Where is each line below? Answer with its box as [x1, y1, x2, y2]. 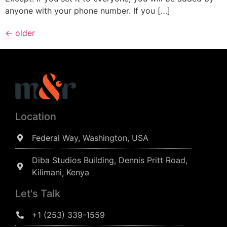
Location [15, 110, 56, 123]
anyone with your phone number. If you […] [5, 6, 170, 16]
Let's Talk [15, 187, 60, 200]
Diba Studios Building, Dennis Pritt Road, [31, 155, 187, 166]
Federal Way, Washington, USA [31, 133, 148, 143]
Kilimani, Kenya [31, 167, 89, 178]
